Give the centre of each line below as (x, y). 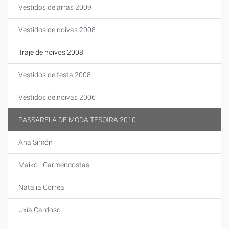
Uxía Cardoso (40, 210)
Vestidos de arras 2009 (55, 7)
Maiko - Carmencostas (54, 165)
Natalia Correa (41, 187)
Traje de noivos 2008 (51, 52)
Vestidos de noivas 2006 (57, 97)
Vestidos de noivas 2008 (57, 30)
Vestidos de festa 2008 (55, 75)
